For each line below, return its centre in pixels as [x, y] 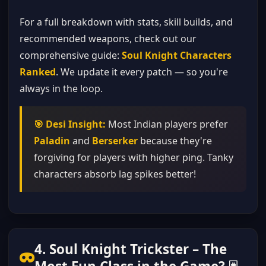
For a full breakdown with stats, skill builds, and [126, 22]
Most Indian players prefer [167, 124]
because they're [175, 141]
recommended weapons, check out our [108, 39]
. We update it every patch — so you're [142, 72]
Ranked [38, 72]
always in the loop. [61, 88]
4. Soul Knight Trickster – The [131, 249]
